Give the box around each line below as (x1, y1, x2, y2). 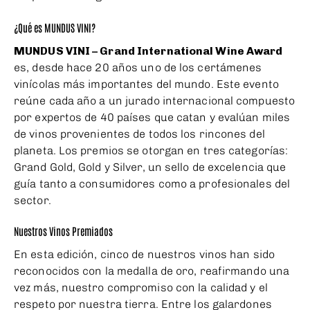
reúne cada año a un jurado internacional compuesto (14, 94, 295, 108)
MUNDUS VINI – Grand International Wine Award (14, 44, 283, 58)
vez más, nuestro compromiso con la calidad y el (14, 281, 268, 295)
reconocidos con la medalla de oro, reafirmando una (14, 264, 290, 278)
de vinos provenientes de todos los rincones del (14, 127, 265, 141)
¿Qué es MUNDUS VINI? (14, 21, 95, 35)
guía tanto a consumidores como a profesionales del (14, 177, 291, 191)
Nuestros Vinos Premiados (14, 224, 113, 238)
